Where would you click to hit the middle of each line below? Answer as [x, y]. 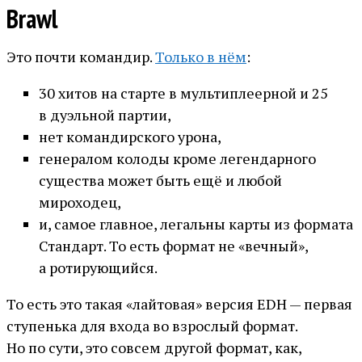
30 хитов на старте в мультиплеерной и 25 [183, 93]
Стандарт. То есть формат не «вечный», [173, 246]
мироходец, [80, 202]
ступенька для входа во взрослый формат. [152, 326]
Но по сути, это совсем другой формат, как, [154, 348]
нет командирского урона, [130, 137]
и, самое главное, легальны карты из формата [196, 224]
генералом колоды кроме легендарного [177, 159]
